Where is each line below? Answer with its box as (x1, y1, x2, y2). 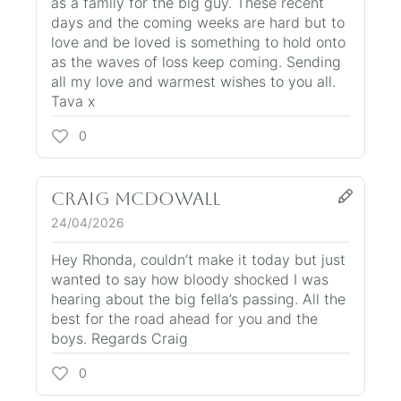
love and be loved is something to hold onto (51, 32, 346, 51)
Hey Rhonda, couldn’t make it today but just (51, 250, 346, 269)
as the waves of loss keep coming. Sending (51, 52, 341, 71)
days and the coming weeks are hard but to (51, 13, 345, 31)
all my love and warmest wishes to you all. (51, 72, 336, 90)
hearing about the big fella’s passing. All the (51, 289, 346, 308)
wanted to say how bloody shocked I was (51, 269, 328, 288)
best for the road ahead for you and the (51, 309, 318, 328)
